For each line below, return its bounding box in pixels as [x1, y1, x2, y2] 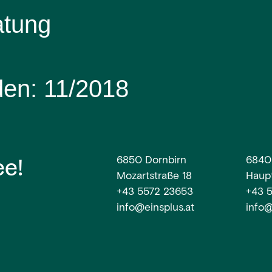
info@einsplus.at [117, 203, 195, 214]
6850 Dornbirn [117, 155, 187, 166]
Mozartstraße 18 [117, 171, 192, 182]
